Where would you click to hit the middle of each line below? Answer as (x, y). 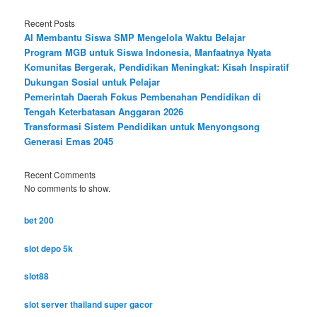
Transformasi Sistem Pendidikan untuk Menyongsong (142, 127)
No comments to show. (68, 188)
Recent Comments (60, 174)
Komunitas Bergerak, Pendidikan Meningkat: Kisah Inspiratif (157, 67)
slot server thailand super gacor (89, 304)
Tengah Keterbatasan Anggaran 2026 (104, 112)
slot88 (37, 276)
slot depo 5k (49, 248)
